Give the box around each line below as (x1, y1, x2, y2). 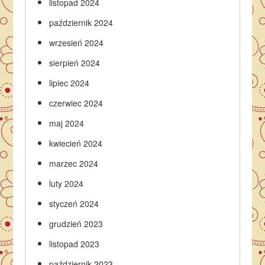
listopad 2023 (49, 237, 100, 250)
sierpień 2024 (49, 56, 101, 69)
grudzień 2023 (49, 217, 104, 230)
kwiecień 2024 (49, 137, 103, 149)
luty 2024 (49, 177, 84, 189)
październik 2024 (49, 16, 114, 28)
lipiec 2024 (49, 76, 90, 89)
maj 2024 (49, 117, 85, 129)
